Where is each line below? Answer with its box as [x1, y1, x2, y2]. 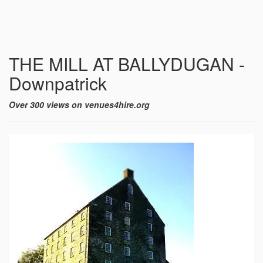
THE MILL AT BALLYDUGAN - [9, 51, 245, 76]
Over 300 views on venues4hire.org [9, 99, 150, 110]
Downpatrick [9, 70, 107, 96]
